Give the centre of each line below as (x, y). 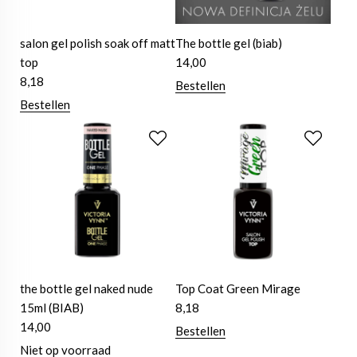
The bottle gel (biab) (229, 43)
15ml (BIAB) (52, 308)
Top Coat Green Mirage (238, 289)
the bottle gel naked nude (86, 289)
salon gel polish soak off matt (98, 43)
